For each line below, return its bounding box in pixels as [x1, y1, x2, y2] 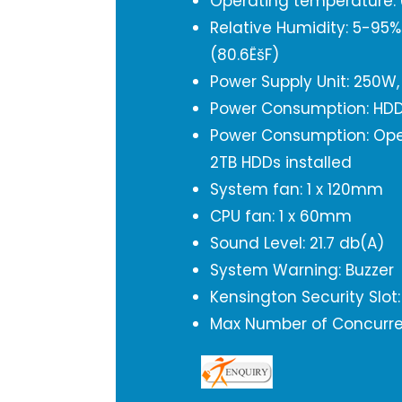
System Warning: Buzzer [210, 259, 394, 281]
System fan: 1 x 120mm [210, 179, 383, 200]
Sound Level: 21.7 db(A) [210, 232, 384, 254]
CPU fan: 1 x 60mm [210, 205, 352, 227]
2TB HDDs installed [210, 152, 352, 173]
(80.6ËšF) [210, 44, 279, 66]
